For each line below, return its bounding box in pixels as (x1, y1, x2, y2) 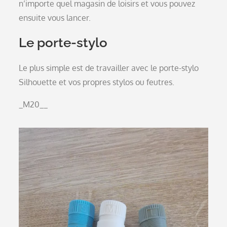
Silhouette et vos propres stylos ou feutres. (19, 77, 175, 87)
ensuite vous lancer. (19, 13, 91, 23)
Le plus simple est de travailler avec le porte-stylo (19, 63, 199, 73)
